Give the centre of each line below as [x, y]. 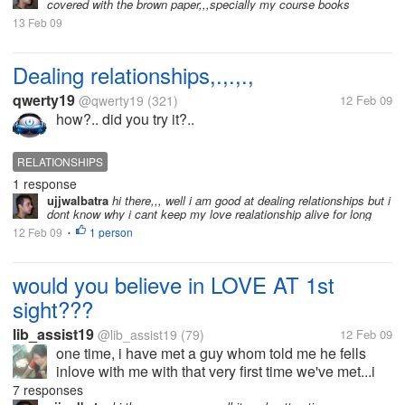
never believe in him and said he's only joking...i [209, 389]
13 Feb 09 [38, 22]
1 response [45, 184]
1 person [111, 232]
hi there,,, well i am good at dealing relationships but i [250, 200]
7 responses [48, 390]
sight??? [53, 309]
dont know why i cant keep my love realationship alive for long [209, 214]
